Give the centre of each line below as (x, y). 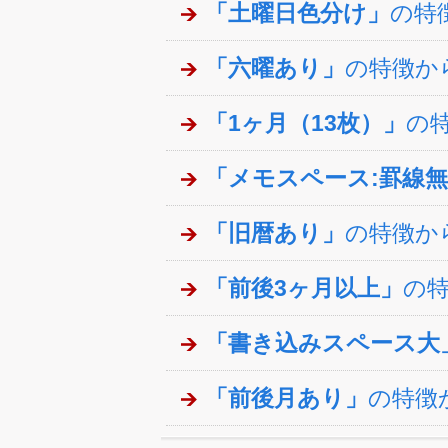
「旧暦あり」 (275, 233)
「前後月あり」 (287, 398)
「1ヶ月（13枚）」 (306, 123)
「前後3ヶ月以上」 (304, 288)
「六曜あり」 (275, 68)
